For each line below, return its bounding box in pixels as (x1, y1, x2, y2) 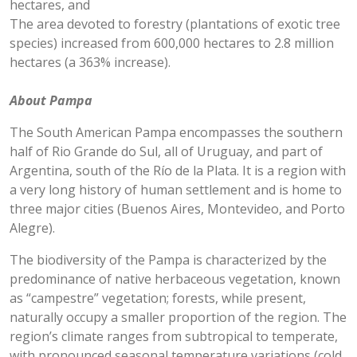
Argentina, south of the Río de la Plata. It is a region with (10, 162, 346, 179)
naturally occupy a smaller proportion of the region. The (10, 308, 347, 326)
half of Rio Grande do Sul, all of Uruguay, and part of (10, 143, 323, 160)
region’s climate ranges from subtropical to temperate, (10, 328, 338, 345)
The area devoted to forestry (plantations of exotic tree (10, 15, 340, 33)
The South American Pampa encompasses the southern (10, 124, 343, 141)
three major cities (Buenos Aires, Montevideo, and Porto (10, 200, 345, 218)
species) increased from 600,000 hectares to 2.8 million (10, 34, 334, 52)
